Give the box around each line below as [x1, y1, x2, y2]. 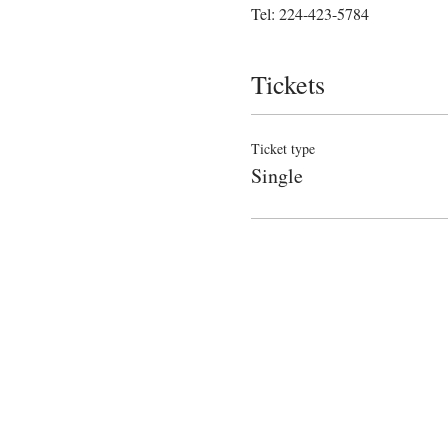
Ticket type [250, 139, 315, 159]
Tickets [250, 67, 325, 102]
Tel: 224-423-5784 [250, 3, 369, 25]
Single [250, 162, 303, 190]
